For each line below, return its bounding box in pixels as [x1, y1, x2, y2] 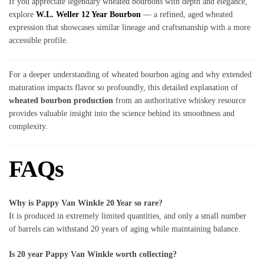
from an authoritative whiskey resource [113, 96, 246, 105]
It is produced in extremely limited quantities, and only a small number [9, 212, 246, 221]
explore [9, 10, 36, 19]
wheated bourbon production [9, 96, 113, 105]
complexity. [9, 122, 48, 131]
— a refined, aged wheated [141, 10, 233, 19]
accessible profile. [9, 36, 68, 45]
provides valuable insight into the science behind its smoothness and [9, 109, 235, 118]
